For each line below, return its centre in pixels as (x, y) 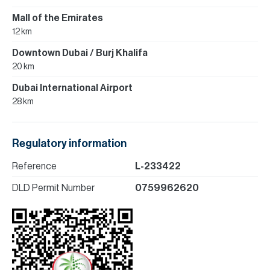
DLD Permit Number (53, 188)
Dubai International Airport (72, 88)
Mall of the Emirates (58, 18)
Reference (34, 166)
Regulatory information (69, 143)
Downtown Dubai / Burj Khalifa (80, 53)
